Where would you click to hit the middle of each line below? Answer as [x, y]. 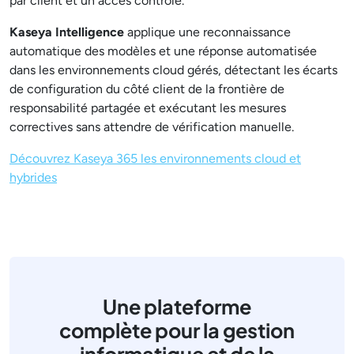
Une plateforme [177, 307]
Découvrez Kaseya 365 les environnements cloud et [155, 158]
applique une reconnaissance [207, 32]
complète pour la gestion [177, 330]
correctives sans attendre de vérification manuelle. [152, 127]
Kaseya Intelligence [67, 32]
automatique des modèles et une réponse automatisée [163, 51]
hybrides [33, 177]
